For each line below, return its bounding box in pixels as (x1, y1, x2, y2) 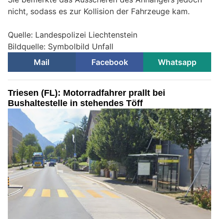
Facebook (91, 57, 128, 67)
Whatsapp (158, 57, 197, 67)
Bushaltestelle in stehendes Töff (8, 98, 143, 109)
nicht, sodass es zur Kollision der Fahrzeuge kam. (8, 6, 190, 17)
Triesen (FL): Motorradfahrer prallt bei (8, 88, 165, 98)
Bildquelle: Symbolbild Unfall (8, 42, 113, 52)
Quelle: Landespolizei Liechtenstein (8, 30, 137, 40)
